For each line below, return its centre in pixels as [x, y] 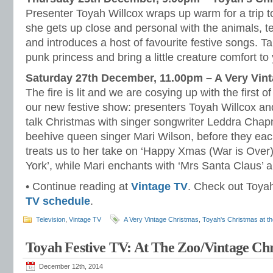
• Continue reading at [78, 186]
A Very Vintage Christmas [161, 219]
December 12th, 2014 [71, 266]
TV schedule [58, 201]
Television [51, 219]
